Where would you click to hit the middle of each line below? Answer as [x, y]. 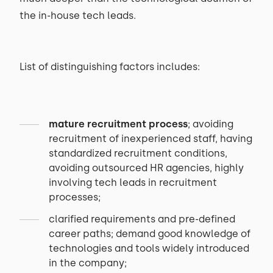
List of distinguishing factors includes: [110, 67]
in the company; [88, 263]
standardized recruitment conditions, [138, 153]
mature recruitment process [118, 124]
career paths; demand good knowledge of [150, 234]
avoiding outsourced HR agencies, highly [146, 168]
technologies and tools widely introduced [149, 248]
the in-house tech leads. [79, 16]
